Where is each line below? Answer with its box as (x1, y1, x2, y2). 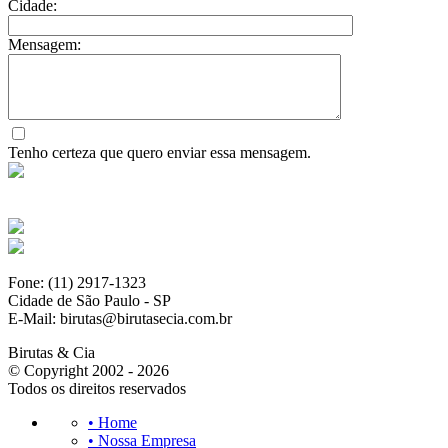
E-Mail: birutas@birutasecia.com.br (8, 309, 232, 327)
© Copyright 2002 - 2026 (8, 361, 169, 379)
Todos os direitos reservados (8, 379, 186, 397)
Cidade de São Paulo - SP (8, 291, 171, 309)
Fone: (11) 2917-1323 (8, 273, 146, 291)
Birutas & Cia (8, 343, 95, 361)
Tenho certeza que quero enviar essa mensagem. (8, 143, 311, 161)
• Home (88, 413, 137, 431)
